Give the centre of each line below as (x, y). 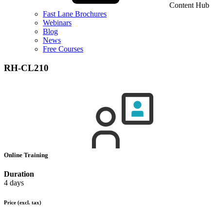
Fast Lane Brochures (75, 14)
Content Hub (189, 5)
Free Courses (63, 49)
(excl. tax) (29, 203)
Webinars (57, 23)
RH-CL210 (26, 68)
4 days (14, 183)
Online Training (27, 155)
